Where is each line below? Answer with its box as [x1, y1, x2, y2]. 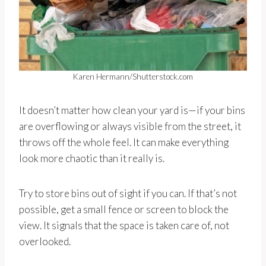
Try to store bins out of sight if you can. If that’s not [19, 187, 237, 200]
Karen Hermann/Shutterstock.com [73, 72, 193, 82]
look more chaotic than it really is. [19, 152, 164, 165]
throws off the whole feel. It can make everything [19, 136, 229, 149]
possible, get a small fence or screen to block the [19, 203, 229, 216]
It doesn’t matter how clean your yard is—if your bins [19, 104, 245, 117]
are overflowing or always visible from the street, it [19, 120, 241, 133]
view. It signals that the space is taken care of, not [19, 219, 229, 232]
